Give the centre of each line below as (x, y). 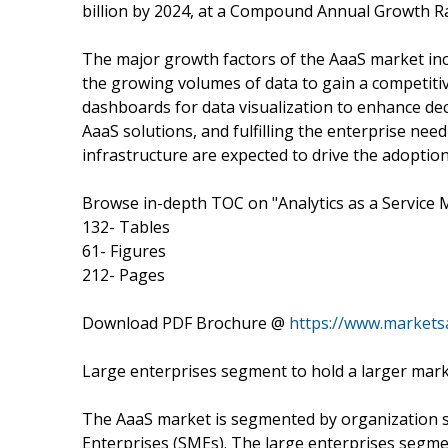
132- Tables (126, 226)
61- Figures (124, 250)
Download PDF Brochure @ (185, 322)
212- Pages (123, 274)
